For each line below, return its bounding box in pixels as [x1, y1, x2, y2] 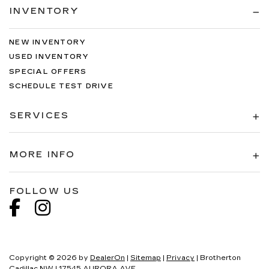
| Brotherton [195, 253, 241, 262]
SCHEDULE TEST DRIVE [9, 82, 113, 91]
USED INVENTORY [9, 53, 89, 61]
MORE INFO [10, 150, 75, 160]
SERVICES [10, 110, 69, 121]
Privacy [166, 253, 195, 262]
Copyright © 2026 [9, 253, 79, 262]
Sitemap [130, 253, 161, 262]
